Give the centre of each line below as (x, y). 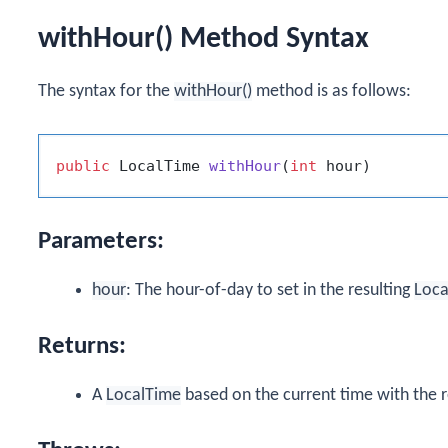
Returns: (82, 347)
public (83, 166)
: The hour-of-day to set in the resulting (270, 291)
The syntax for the (106, 91)
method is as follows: (331, 91)
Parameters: (101, 242)
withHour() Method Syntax (203, 39)
